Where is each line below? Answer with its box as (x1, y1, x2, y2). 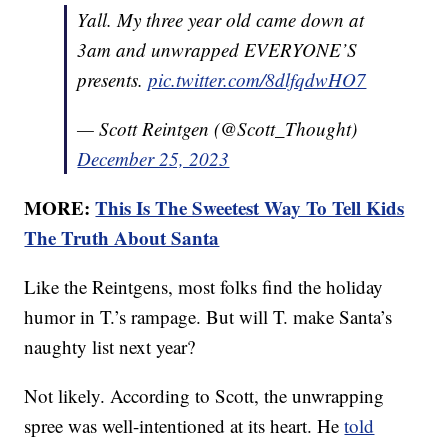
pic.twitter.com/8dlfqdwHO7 (148, 67, 367, 93)
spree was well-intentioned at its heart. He (24, 413, 345, 439)
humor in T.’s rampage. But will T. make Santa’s (24, 304, 393, 330)
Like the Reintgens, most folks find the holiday (24, 274, 384, 300)
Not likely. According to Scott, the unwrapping (24, 383, 385, 409)
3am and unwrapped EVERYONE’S (77, 37, 358, 63)
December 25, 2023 (77, 146, 230, 172)
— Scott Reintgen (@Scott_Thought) (77, 116, 358, 142)
